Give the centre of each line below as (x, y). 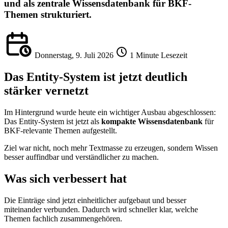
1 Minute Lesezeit (159, 55)
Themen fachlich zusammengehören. (63, 218)
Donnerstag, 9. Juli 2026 (74, 55)
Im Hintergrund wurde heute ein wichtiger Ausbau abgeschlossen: (110, 112)
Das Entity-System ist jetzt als (53, 122)
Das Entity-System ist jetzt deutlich (96, 77)
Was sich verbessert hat (65, 178)
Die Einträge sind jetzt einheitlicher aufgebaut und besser (95, 200)
